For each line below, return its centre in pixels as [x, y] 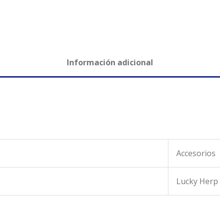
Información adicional [110, 62]
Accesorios [196, 153]
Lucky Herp [197, 181]
